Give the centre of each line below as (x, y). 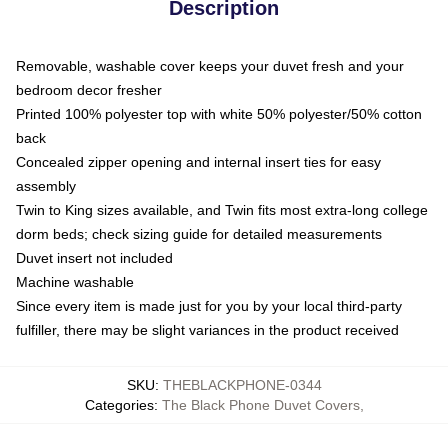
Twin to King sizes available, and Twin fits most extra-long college (222, 209)
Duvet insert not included (94, 257)
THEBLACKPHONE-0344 (242, 384)
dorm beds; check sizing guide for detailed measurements (199, 233)
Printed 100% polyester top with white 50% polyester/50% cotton (219, 113)
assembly (46, 185)
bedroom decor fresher (89, 89)
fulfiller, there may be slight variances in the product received (207, 329)
